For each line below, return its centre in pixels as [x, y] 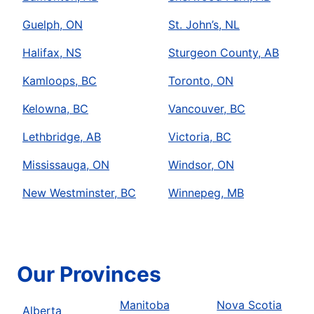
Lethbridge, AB [62, 137]
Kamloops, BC [60, 81]
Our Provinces [89, 274]
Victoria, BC [200, 137]
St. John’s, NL [204, 25]
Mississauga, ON [66, 165]
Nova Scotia [250, 305]
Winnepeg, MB [206, 193]
